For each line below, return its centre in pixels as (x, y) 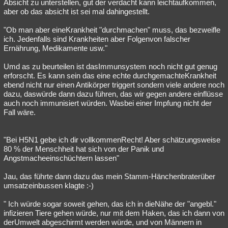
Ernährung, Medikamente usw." (55, 48)
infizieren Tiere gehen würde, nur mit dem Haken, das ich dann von (114, 213)
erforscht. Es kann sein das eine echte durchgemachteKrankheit (110, 76)
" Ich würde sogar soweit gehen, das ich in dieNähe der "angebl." (110, 204)
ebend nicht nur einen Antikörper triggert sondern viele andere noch (114, 85)
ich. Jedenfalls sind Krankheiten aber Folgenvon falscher (97, 39)
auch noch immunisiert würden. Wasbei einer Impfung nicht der (108, 103)
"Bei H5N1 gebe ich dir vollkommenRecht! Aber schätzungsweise (112, 140)
